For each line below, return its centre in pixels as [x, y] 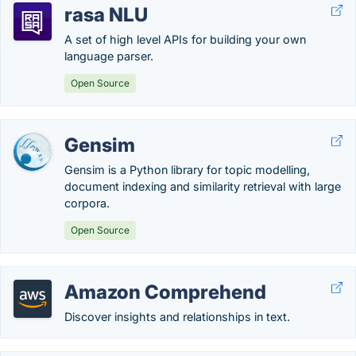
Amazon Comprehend [165, 292]
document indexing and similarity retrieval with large [203, 186]
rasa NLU [106, 15]
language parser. [109, 56]
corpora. [87, 203]
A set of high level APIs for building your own [185, 39]
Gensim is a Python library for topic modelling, [187, 170]
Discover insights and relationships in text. [177, 317]
